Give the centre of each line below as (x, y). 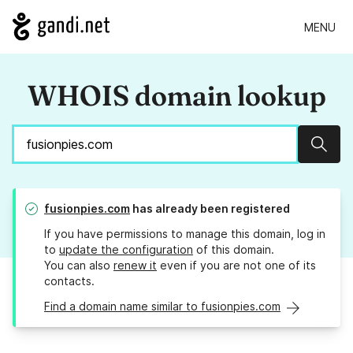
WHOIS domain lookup (176, 96)
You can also (79, 266)
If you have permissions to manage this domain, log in (185, 234)
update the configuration (126, 250)
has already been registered (210, 209)
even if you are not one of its (236, 266)
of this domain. (234, 250)
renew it (135, 266)
